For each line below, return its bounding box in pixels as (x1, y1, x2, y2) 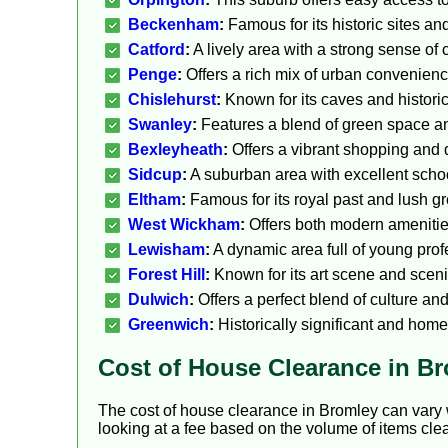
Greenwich (128, 316, 209, 334)
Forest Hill (128, 266, 205, 284)
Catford (128, 41, 185, 59)
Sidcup (128, 166, 182, 184)
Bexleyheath (128, 141, 223, 159)
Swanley (128, 116, 192, 134)
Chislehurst (128, 91, 216, 109)
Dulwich (128, 291, 189, 309)
